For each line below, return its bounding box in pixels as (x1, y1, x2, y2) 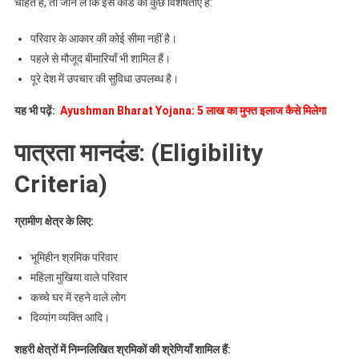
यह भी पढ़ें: (14, 103, 60, 117)
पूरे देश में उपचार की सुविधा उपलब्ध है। (30, 71, 179, 85)
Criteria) (14, 169, 107, 198)
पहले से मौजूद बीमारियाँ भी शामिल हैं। (30, 51, 171, 65)
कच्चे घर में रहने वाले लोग (30, 290, 126, 304)
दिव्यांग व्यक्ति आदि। (30, 310, 110, 324)
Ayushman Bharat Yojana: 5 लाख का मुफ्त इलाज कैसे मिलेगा (59, 103, 326, 117)
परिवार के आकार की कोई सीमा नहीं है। (30, 31, 177, 45)
